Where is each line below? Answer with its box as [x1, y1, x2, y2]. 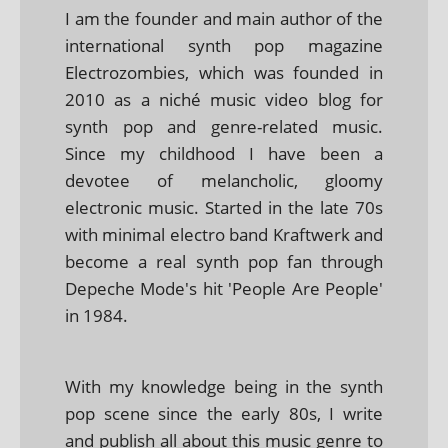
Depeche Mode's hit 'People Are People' [65, 276, 383, 300]
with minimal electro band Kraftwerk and [65, 222, 383, 246]
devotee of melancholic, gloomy [65, 168, 383, 192]
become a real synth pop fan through [65, 249, 383, 273]
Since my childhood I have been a [65, 141, 383, 165]
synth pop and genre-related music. [65, 114, 383, 138]
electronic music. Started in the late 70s [65, 195, 383, 219]
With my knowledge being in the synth [65, 374, 383, 398]
